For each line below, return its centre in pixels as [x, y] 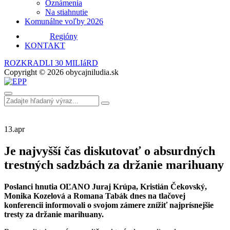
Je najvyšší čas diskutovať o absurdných [110, 151]
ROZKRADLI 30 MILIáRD [51, 63]
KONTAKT [45, 45]
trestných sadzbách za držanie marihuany [114, 165]
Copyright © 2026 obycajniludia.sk [61, 72]
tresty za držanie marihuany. [54, 214]
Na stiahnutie [66, 12]
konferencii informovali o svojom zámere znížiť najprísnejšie [109, 205]
